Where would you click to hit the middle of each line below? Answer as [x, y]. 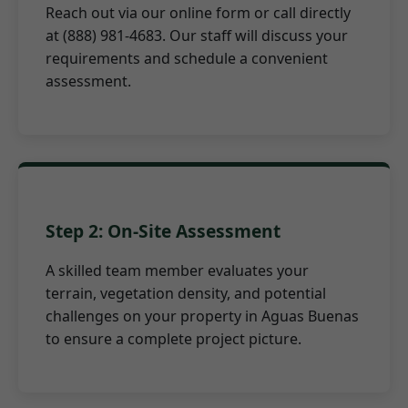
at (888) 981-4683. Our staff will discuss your [197, 36]
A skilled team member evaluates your [177, 270]
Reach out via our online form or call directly [198, 13]
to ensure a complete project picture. [173, 338]
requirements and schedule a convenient [187, 58]
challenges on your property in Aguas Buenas [202, 316]
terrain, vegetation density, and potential [186, 293]
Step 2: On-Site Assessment [163, 230]
